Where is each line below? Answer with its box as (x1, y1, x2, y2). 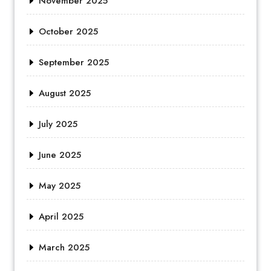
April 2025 (39, 210, 83, 223)
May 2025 (39, 179, 80, 192)
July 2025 (39, 117, 77, 131)
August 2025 (39, 87, 91, 100)
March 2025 (39, 241, 90, 254)
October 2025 (39, 25, 98, 38)
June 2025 (39, 148, 81, 162)
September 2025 (39, 56, 109, 69)
